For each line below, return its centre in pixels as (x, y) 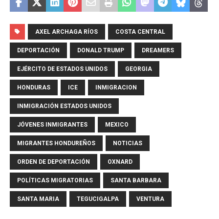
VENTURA (150, 199)
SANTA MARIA (38, 199)
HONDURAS (34, 88)
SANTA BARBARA (136, 181)
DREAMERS (158, 51)
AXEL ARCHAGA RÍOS (66, 32)
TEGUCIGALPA (98, 199)
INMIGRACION (116, 88)
